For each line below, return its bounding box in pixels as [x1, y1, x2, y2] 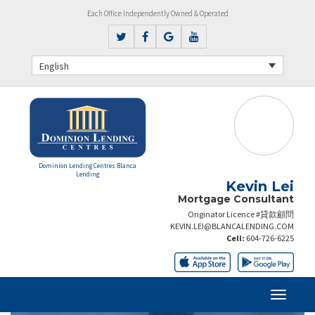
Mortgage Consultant [178, 192, 294, 205]
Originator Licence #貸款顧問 [188, 208, 294, 219]
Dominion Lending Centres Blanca [38, 161, 136, 169]
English [39, 59, 69, 72]
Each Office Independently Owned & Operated [86, 8, 229, 18]
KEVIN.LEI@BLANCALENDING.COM [170, 220, 294, 231]
